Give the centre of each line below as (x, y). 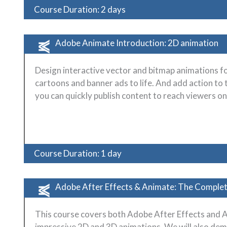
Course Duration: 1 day (78, 154)
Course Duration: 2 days (80, 9)
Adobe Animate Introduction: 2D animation (137, 43)
